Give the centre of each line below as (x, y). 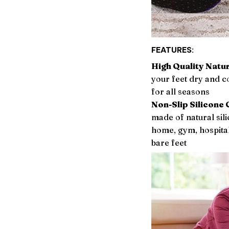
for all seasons (180, 91)
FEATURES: (173, 50)
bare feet (169, 142)
